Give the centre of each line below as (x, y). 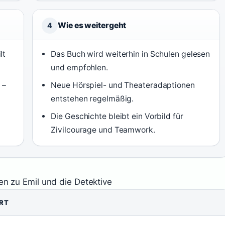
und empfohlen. (79, 68)
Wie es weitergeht (92, 25)
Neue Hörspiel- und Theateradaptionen (123, 85)
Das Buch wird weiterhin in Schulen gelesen (131, 54)
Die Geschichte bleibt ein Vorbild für (117, 116)
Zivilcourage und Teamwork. (103, 130)
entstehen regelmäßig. (92, 99)
